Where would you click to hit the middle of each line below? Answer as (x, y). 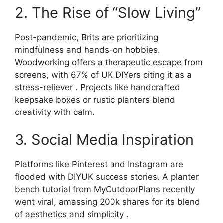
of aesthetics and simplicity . (72, 214)
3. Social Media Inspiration (104, 139)
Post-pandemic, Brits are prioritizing (87, 38)
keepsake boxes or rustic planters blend (95, 100)
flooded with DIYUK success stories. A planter (107, 176)
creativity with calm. (55, 112)
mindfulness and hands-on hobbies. (88, 50)
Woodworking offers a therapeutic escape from (109, 62)
